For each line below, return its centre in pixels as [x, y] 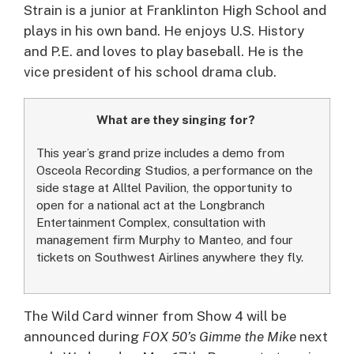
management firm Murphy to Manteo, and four [165, 239]
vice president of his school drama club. [150, 72]
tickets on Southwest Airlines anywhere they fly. [170, 256]
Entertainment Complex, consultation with [151, 222]
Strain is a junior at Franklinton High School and [175, 10]
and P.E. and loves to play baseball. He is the [164, 51]
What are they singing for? [175, 119]
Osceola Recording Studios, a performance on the [175, 169]
